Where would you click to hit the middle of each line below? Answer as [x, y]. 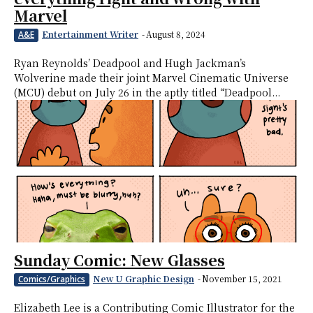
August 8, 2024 [176, 34]
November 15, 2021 [242, 279]
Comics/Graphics [52, 279]
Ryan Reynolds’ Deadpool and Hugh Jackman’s [130, 63]
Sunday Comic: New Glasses [119, 260]
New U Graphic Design [144, 279]
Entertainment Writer [90, 34]
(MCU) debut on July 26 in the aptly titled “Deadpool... [147, 93]
